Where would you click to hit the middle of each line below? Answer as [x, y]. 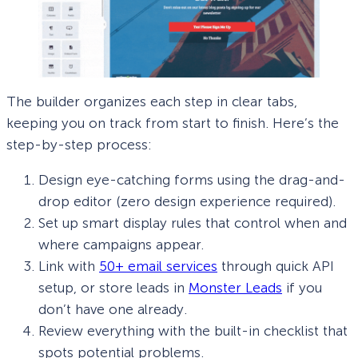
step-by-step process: [79, 145]
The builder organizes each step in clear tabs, [152, 102]
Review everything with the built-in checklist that [193, 331]
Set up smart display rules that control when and [193, 223]
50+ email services [158, 267]
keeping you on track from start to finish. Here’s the [173, 123]
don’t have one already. [113, 310]
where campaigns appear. [121, 245]
